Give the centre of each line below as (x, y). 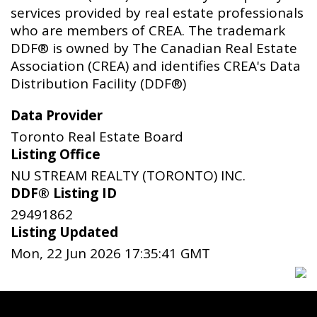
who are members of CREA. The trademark (148, 31)
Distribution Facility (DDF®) (98, 84)
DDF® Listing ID (64, 194)
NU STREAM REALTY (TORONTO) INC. (128, 176)
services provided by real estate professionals (157, 13)
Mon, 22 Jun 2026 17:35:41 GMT (110, 254)
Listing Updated (64, 232)
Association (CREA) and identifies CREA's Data (156, 66)
